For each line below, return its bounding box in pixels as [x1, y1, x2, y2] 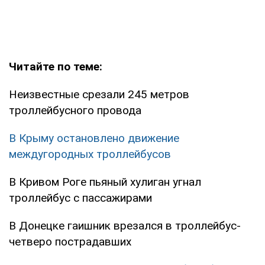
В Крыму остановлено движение [9, 131, 179, 145]
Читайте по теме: [9, 59, 105, 73]
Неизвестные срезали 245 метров [9, 87, 189, 101]
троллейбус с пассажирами [9, 190, 152, 205]
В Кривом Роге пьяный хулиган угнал [9, 174, 201, 189]
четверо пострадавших [9, 234, 131, 248]
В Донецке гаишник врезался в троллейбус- [9, 218, 241, 232]
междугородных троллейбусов [9, 147, 171, 161]
